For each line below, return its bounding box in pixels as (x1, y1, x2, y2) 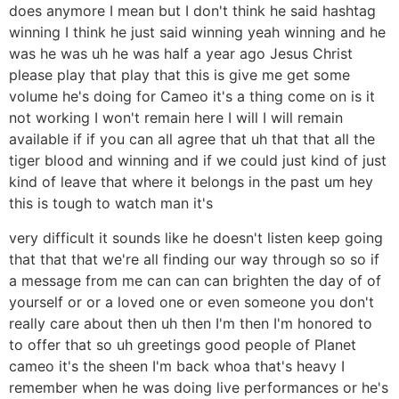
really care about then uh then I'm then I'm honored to (9, 313, 372, 332)
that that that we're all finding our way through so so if (9, 249, 379, 268)
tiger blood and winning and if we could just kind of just (9, 151, 387, 170)
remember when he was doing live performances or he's (9, 378, 388, 396)
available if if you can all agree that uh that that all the (9, 130, 375, 149)
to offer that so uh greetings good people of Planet (9, 335, 356, 354)
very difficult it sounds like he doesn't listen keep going (9, 228, 383, 247)
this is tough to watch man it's (9, 194, 213, 213)
